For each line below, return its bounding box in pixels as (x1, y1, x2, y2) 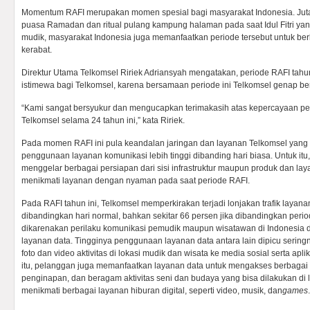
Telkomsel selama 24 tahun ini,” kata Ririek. (21, 116, 185, 125)
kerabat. (21, 45, 52, 55)
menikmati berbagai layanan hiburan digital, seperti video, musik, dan (21, 286, 282, 295)
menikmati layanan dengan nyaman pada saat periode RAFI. (21, 176, 250, 185)
